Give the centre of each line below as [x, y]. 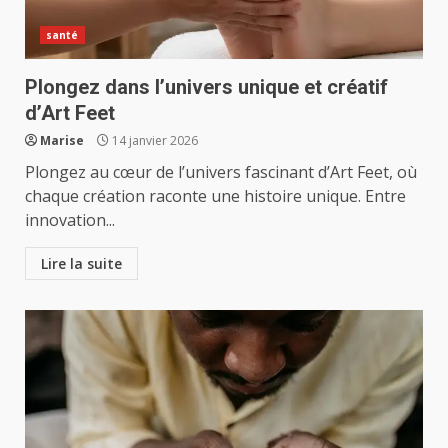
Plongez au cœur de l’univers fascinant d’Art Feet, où [221, 172]
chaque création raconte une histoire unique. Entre [215, 196]
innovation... [70, 220]
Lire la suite [81, 263]
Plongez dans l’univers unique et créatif [206, 87]
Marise [62, 140]
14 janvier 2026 [153, 140]
